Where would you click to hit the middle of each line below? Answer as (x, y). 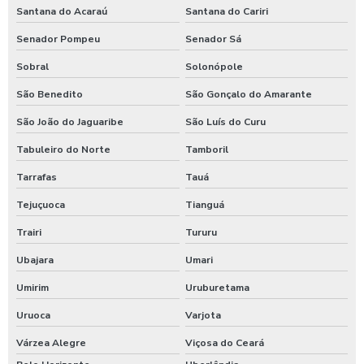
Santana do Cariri (226, 11)
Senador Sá (213, 39)
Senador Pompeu (58, 39)
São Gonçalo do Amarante (248, 94)
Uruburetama (217, 287)
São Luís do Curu (225, 121)
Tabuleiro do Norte (63, 149)
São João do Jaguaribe (70, 121)
